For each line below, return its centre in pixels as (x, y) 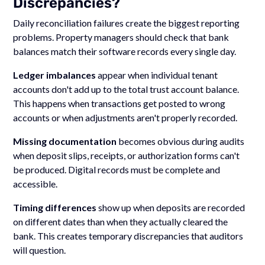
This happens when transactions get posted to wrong (119, 103)
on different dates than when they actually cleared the (121, 221)
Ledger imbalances (55, 75)
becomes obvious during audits (181, 141)
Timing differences (55, 207)
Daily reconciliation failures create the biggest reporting (127, 22)
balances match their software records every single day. (125, 51)
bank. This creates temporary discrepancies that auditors (128, 235)
